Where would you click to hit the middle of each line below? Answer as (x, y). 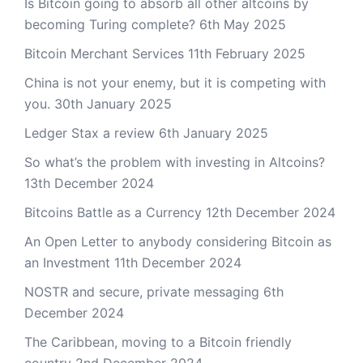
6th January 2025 (214, 132)
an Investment (67, 262)
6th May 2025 (243, 24)
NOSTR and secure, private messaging (142, 291)
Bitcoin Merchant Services (104, 53)
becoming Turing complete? (110, 24)
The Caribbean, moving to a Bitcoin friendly (158, 342)
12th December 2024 (271, 212)
